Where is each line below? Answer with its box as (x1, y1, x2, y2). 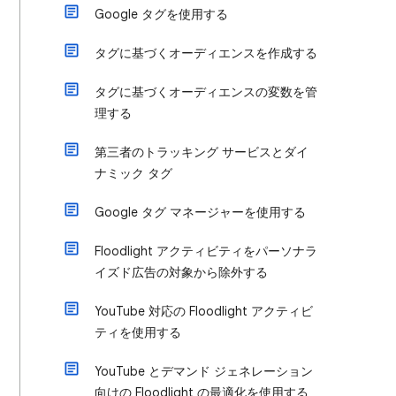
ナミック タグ (95, 165, 172, 181)
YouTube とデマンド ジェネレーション (95, 363, 313, 379)
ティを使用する (95, 324, 181, 340)
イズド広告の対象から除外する (95, 264, 268, 280)
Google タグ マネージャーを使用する (95, 204, 306, 220)
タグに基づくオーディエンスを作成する (95, 45, 317, 61)
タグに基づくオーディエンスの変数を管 (95, 84, 317, 100)
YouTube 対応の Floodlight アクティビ (95, 303, 313, 319)
